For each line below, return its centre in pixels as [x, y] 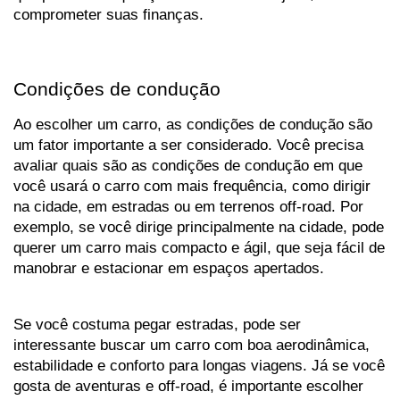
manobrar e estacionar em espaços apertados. [171, 268]
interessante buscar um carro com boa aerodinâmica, [192, 345]
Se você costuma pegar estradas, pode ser [157, 325]
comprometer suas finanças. [108, 15]
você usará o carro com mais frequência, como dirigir [192, 186]
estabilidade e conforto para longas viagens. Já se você [199, 366]
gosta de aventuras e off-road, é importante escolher [188, 386]
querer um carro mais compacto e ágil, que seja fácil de [199, 248]
